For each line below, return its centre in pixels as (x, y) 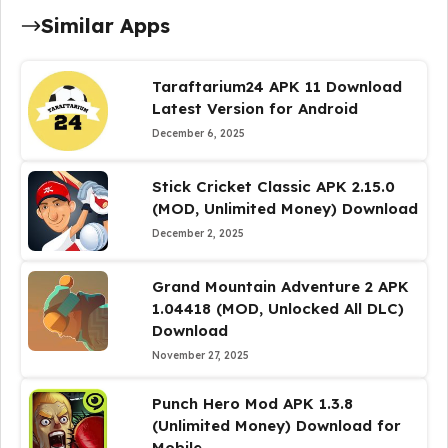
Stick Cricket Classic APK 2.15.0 (273, 186)
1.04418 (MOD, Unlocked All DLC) (277, 308)
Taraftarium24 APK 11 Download (276, 86)
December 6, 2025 (198, 133)
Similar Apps (105, 25)
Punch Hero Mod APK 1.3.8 (252, 403)
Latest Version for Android (254, 108)
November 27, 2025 (200, 355)
